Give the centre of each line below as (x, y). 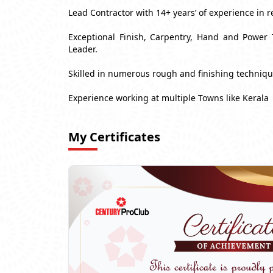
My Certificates (114, 136)
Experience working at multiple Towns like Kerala (168, 97)
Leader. (83, 49)
